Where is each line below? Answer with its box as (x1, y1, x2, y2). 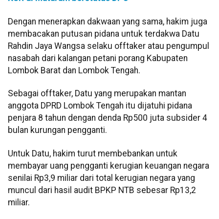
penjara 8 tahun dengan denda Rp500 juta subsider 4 (8, 113, 207, 123)
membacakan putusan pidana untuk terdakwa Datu (8, 28, 199, 39)
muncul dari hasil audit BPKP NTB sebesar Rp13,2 (8, 185, 196, 195)
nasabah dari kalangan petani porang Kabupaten (8, 53, 188, 63)
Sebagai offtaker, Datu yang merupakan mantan (8, 88, 186, 99)
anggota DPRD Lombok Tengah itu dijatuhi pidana (8, 101, 192, 111)
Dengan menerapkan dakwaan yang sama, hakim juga (8, 16, 207, 26)
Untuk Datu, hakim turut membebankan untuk (8, 148, 177, 158)
